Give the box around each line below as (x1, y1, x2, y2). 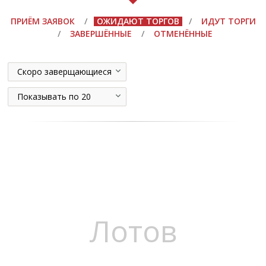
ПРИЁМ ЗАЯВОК (10, 15, 75, 27)
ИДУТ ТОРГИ (201, 15, 256, 27)
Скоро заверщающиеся (17, 66, 112, 78)
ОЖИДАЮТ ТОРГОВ (96, 15, 179, 27)
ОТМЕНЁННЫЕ (153, 28, 213, 40)
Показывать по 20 (17, 91, 91, 103)
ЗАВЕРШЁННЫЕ (69, 28, 132, 40)
